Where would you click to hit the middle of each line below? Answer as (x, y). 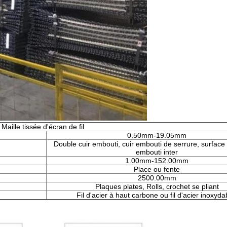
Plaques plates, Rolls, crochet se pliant (157, 186)
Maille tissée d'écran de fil (43, 127)
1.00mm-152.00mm (157, 161)
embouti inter (157, 152)
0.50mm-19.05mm (157, 135)
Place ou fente (157, 169)
